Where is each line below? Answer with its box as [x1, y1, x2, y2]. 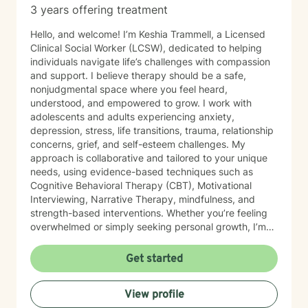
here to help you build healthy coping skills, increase [30, 234, 265, 246]
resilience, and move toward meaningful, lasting [30, 248, 244, 260]
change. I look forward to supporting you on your [30, 262, 250, 274]
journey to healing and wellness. [30, 276, 173, 287]
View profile [124, 288, 184, 302]
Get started [125, 252, 183, 266]
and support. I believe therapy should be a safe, [30, 69, 246, 81]
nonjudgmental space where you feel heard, [30, 83, 228, 95]
